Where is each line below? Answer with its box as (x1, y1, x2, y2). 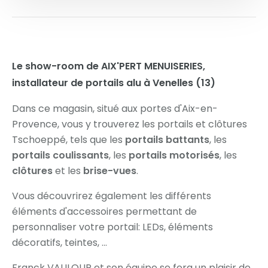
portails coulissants (12, 148, 109, 163)
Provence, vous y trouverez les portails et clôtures (12, 117, 247, 132)
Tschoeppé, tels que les (12, 133, 125, 147)
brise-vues (83, 164, 136, 178)
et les (53, 164, 83, 178)
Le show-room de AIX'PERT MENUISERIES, (12, 59, 205, 74)
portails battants (125, 133, 209, 147)
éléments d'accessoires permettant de (12, 205, 197, 219)
